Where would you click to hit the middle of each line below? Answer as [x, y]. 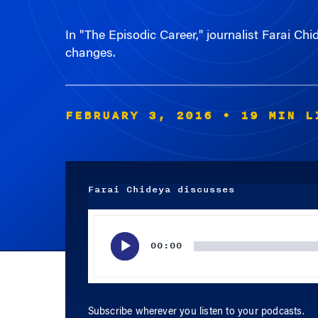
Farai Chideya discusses [161, 190]
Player [100, 234]
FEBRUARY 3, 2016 [139, 116]
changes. [90, 54]
